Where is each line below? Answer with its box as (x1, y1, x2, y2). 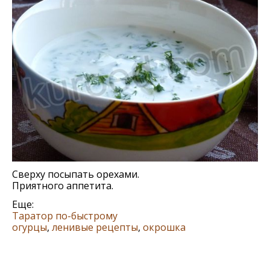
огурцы (12, 220, 47, 234)
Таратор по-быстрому (12, 209, 118, 222)
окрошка (143, 220, 186, 234)
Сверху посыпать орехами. (12, 167, 139, 181)
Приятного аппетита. (12, 178, 113, 192)
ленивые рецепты (52, 220, 138, 234)
